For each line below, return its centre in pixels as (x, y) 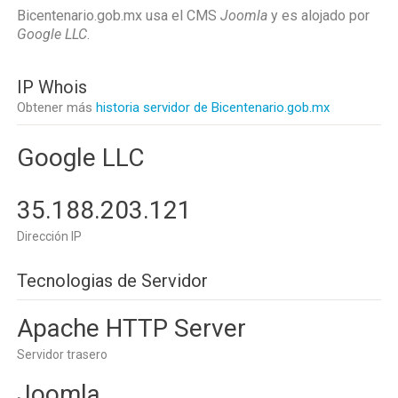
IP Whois (52, 87)
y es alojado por (318, 16)
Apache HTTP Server (131, 328)
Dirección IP (49, 236)
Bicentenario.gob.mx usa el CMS (119, 16)
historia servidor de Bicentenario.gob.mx (213, 107)
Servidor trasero (62, 354)
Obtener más (56, 107)
